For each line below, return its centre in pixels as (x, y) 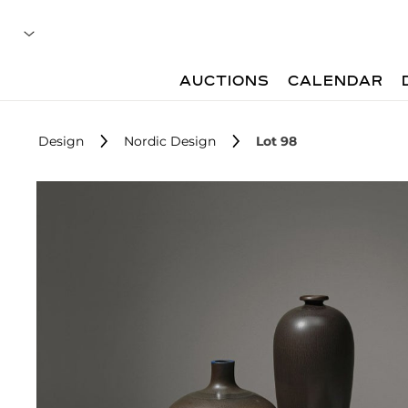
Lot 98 (276, 141)
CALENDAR (336, 82)
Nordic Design (170, 141)
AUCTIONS (225, 82)
